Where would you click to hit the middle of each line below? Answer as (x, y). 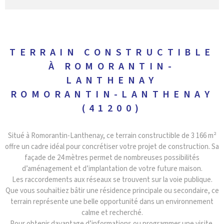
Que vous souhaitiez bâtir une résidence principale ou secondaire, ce (112, 191)
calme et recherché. (112, 213)
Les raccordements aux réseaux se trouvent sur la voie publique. (112, 180)
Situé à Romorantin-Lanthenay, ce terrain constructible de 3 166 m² (112, 136)
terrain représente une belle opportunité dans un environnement (112, 202)
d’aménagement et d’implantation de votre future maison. (112, 169)
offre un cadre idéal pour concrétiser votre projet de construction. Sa (112, 147)
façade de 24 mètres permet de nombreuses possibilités (112, 158)
